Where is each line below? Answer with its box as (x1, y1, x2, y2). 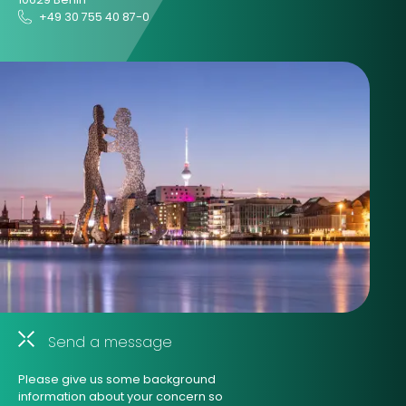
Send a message (43, 331, 172, 353)
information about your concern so (18, 388, 223, 404)
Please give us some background (18, 371, 216, 387)
